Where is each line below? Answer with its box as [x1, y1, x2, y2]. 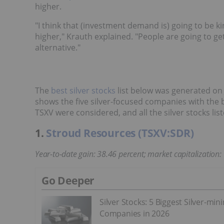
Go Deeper [41, 173, 95, 188]
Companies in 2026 [99, 208, 169, 219]
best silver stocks [51, 85, 115, 96]
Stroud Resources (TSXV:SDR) [46, 126, 194, 140]
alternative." [35, 42, 80, 53]
